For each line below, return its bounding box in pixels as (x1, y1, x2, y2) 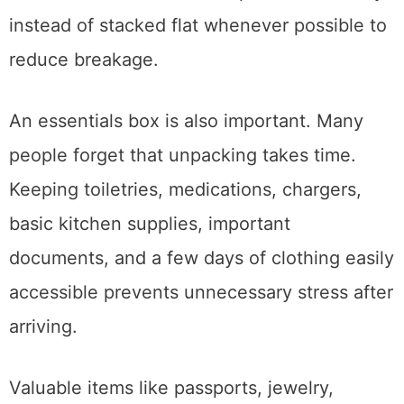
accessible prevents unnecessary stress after (9, 326, 393, 349)
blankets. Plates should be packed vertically (9, 25, 384, 48)
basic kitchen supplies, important (9, 258, 290, 280)
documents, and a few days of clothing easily (9, 292, 394, 315)
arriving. (9, 361, 78, 383)
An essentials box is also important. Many (9, 155, 363, 178)
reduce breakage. (9, 94, 159, 116)
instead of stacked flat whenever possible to (9, 60, 387, 82)
